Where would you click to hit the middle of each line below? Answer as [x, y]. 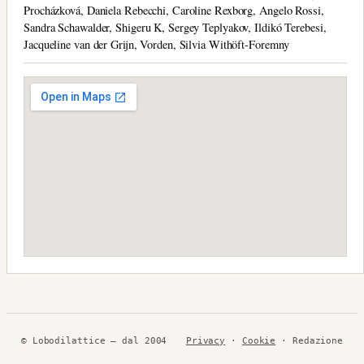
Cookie [259, 341]
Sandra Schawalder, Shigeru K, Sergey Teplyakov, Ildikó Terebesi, [175, 27]
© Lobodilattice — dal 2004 [94, 341]
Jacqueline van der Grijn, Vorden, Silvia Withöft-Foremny [157, 44]
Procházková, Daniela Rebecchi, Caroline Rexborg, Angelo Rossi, [174, 10]
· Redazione [310, 341]
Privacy [206, 341]
